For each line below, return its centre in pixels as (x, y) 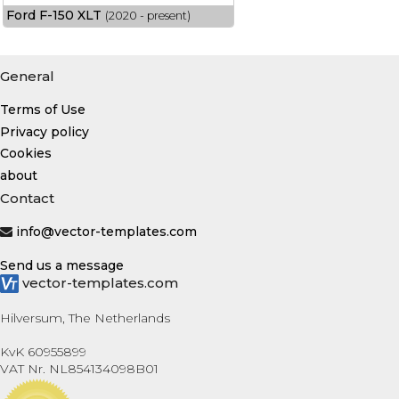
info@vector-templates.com (106, 231)
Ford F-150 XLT (53, 16)
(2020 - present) (147, 16)
